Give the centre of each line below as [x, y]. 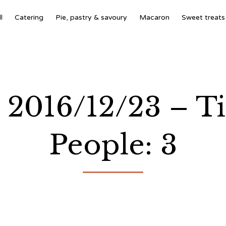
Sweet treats [203, 17]
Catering [29, 17]
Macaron [154, 17]
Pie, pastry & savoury [91, 17]
